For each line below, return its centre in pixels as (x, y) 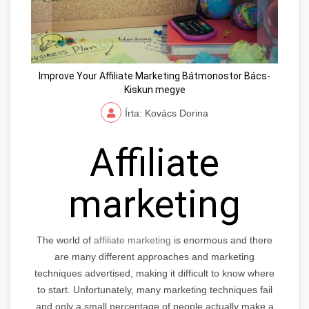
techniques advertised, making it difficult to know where (154, 273)
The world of (65, 240)
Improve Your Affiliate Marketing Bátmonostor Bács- (154, 76)
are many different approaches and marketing (154, 256)
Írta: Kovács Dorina (167, 113)
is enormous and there (222, 240)
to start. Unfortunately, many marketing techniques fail (154, 289)
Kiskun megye (154, 89)
